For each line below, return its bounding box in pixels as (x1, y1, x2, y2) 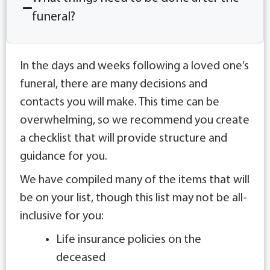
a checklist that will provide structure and (20, 133, 227, 145)
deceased (56, 252, 105, 265)
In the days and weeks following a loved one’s (20, 60, 249, 73)
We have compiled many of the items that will (20, 174, 250, 187)
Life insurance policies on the (56, 234, 201, 246)
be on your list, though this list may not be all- (20, 192, 247, 205)
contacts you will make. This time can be (20, 96, 219, 109)
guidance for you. (20, 151, 107, 163)
